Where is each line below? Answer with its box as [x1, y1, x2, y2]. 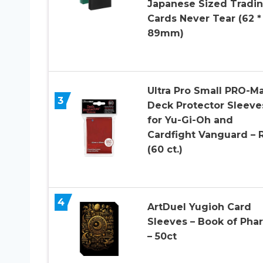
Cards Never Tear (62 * [147, 12, 261, 24]
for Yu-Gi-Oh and [147, 114, 233, 126]
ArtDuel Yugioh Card [147, 201, 251, 213]
